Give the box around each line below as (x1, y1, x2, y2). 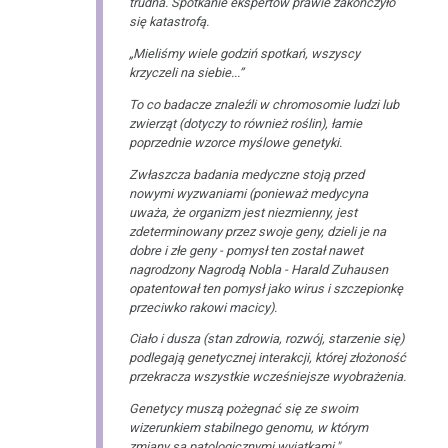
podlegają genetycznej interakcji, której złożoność (128, 350, 406, 366)
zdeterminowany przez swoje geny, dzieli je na (128, 223, 386, 239)
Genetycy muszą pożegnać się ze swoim (128, 401, 358, 417)
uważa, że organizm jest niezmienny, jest (128, 204, 357, 220)
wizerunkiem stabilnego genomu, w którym (128, 420, 368, 436)
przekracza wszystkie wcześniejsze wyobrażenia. (128, 369, 406, 385)
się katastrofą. (128, 14, 209, 30)
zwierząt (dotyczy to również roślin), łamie (128, 115, 362, 131)
